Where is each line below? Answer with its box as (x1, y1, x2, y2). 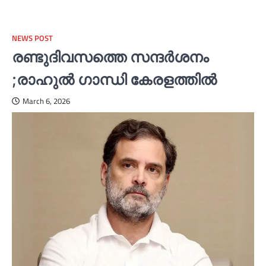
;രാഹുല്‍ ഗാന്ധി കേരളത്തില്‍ (12, 70, 217, 89)
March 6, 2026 (23, 96, 70, 107)
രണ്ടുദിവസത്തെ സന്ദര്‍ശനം (12, 47, 208, 66)
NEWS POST (12, 33, 53, 45)
